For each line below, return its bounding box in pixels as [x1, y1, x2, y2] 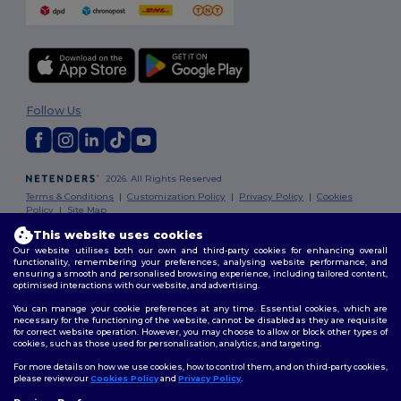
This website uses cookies [33, 228, 203, 242]
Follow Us [26, 104, 82, 118]
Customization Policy [127, 191, 226, 203]
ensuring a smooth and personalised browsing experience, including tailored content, [13, 268, 388, 278]
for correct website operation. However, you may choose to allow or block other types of [13, 326, 388, 337]
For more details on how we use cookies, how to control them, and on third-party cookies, [13, 361, 388, 371]
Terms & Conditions [26, 191, 115, 203]
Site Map [67, 204, 107, 217]
